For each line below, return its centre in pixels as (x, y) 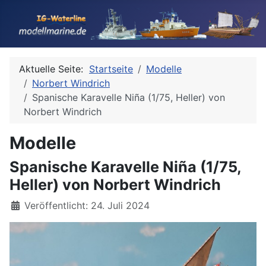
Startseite (111, 69)
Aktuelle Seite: (54, 69)
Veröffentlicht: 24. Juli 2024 (87, 205)
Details (25, 205)
